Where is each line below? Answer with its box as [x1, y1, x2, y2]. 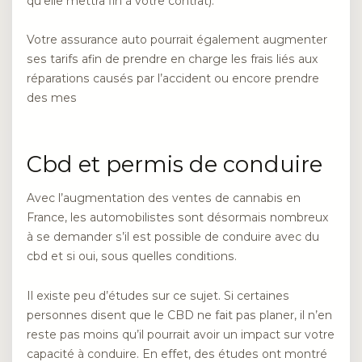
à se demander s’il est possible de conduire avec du [27, 229, 319, 245]
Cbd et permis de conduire [27, 151, 322, 179]
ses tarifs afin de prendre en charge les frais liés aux [27, 51, 318, 66]
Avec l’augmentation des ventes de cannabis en [27, 191, 301, 206]
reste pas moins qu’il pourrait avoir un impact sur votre [27, 326, 335, 342]
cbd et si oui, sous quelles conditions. [27, 249, 237, 264]
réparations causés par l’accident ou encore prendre [27, 70, 319, 86]
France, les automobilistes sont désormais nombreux [27, 210, 328, 225]
